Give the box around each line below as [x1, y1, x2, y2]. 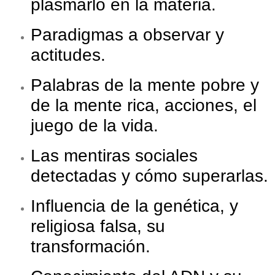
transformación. [31, 237, 150, 257]
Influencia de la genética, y [31, 196, 238, 216]
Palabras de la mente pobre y [31, 76, 259, 95]
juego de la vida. [31, 116, 158, 136]
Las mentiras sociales [31, 146, 198, 166]
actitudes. [31, 45, 106, 65]
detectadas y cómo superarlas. [31, 166, 268, 186]
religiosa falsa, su [31, 217, 165, 236]
